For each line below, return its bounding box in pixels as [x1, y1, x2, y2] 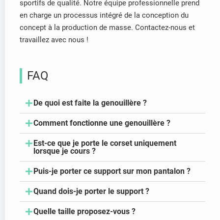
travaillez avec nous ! [20, 35, 88, 45]
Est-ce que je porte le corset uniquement [33, 138, 176, 148]
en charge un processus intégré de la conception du [20, 11, 189, 20]
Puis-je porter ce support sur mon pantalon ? [33, 166, 191, 176]
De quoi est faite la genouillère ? [33, 98, 147, 108]
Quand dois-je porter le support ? [33, 187, 149, 196]
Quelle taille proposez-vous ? [33, 207, 136, 217]
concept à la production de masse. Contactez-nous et [20, 23, 195, 32]
